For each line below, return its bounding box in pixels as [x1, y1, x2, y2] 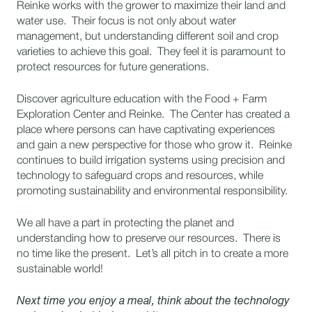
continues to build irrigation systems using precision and [17, 156, 285, 166]
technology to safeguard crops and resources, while [17, 171, 263, 181]
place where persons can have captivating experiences [17, 125, 275, 135]
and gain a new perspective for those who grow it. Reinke [17, 141, 292, 150]
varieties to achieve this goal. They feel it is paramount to [17, 47, 286, 57]
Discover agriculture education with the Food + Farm [17, 95, 267, 104]
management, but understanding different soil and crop [17, 32, 279, 42]
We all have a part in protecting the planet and [17, 219, 234, 228]
